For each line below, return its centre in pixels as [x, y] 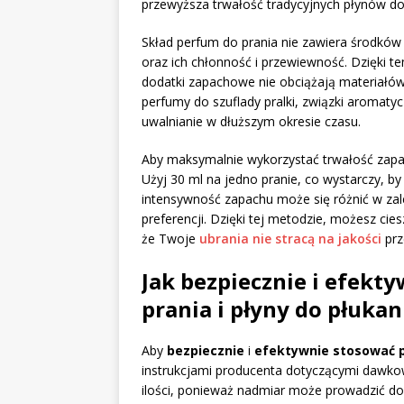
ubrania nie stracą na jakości [290, 239]
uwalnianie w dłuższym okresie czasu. [251, 122]
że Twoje [170, 239]
